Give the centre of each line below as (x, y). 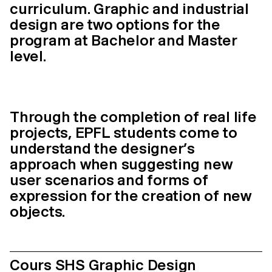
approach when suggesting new (121, 164)
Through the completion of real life (133, 117)
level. (28, 56)
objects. (38, 211)
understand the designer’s (102, 148)
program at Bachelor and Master (124, 40)
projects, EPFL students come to (124, 132)
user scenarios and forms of (109, 180)
